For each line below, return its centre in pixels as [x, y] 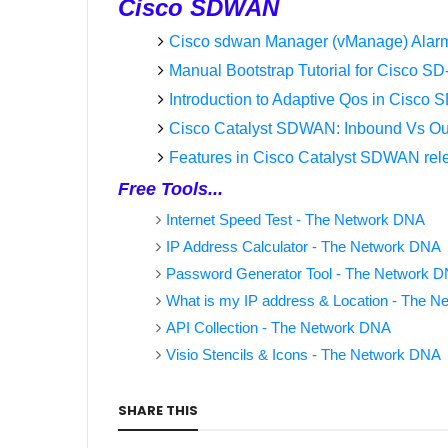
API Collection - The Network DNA [278, 327]
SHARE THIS [158, 410]
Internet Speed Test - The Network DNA [295, 219]
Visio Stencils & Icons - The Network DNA [303, 354]
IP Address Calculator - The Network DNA [303, 246]
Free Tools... [170, 189]
